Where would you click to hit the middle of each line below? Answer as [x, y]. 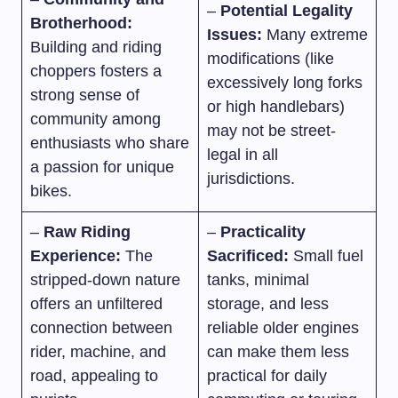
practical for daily [267, 376]
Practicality [263, 232]
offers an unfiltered [96, 304]
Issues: [235, 35]
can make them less [278, 352]
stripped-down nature [105, 280]
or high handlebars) [276, 107]
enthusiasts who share [110, 143]
